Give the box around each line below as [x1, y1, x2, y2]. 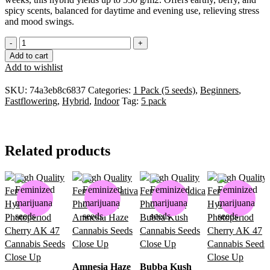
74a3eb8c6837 [30, 84, 88, 95]
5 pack [141, 95, 166, 106]
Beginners [200, 84, 239, 95]
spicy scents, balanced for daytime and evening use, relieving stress [5, 5, 259, 16]
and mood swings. [5, 16, 74, 27]
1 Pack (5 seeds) [133, 84, 195, 95]
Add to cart [10, 51, 48, 60]
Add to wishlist [5, 61, 63, 72]
